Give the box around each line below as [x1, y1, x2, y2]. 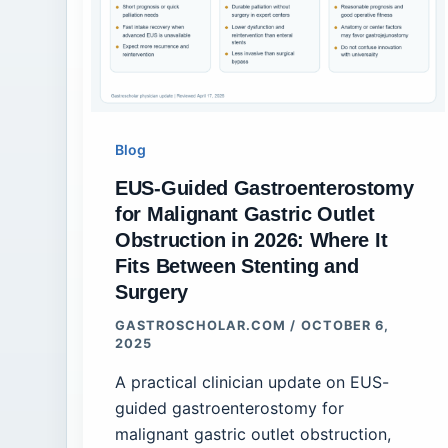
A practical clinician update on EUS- [115, 371, 389, 392]
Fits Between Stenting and [115, 255, 359, 278]
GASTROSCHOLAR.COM [115, 318, 291, 334]
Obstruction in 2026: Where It [115, 229, 388, 252]
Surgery [115, 281, 188, 304]
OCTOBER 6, [300, 318, 389, 334]
